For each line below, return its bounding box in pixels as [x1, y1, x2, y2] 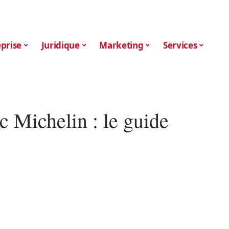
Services [163, 39, 197, 51]
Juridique [41, 39, 80, 51]
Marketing [99, 39, 144, 51]
